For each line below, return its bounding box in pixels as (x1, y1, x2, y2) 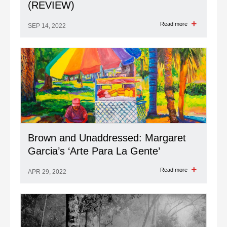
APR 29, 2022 (28, 168, 66, 175)
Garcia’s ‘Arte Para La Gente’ (28, 145, 160, 157)
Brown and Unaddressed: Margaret (28, 132, 186, 143)
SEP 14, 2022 (28, 22, 66, 29)
